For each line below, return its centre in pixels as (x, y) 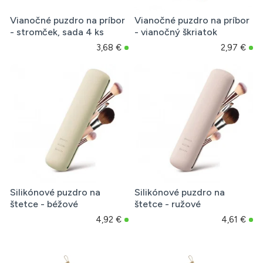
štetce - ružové (167, 204)
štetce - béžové (44, 204)
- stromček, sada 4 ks (57, 32)
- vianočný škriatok (176, 32)
